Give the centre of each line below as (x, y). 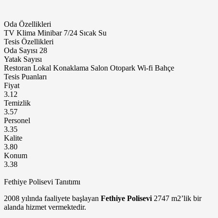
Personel (17, 120)
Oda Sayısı (22, 50)
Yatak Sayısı (23, 59)
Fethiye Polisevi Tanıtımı (42, 182)
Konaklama (71, 68)
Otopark (123, 68)
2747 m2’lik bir (177, 198)
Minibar (50, 33)
